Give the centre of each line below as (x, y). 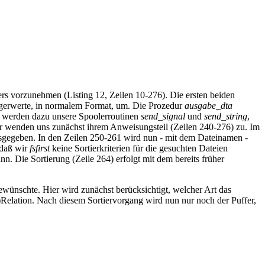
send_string (226, 117)
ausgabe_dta (209, 106)
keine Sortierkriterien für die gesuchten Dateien (139, 148)
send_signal (163, 117)
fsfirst (40, 148)
